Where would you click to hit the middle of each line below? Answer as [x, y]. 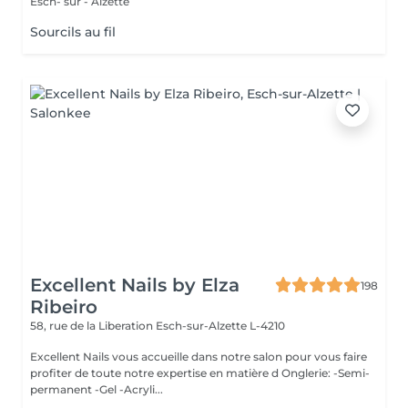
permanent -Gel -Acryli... [97, 389]
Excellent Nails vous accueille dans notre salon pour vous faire [199, 357]
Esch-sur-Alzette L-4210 [220, 326]
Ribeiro [64, 307]
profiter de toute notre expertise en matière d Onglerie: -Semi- [182, 373]
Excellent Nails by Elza [135, 285]
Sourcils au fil [73, 32]
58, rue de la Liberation [93, 326]
